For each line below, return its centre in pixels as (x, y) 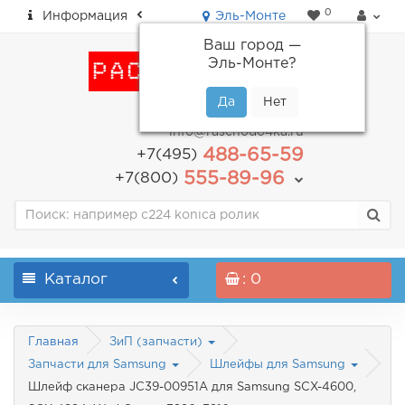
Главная (53, 342)
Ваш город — (252, 46)
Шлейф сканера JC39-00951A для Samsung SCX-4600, (192, 388)
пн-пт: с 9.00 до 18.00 (234, 113)
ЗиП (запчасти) (158, 343)
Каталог (76, 280)
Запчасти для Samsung (99, 365)
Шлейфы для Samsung (279, 365)
